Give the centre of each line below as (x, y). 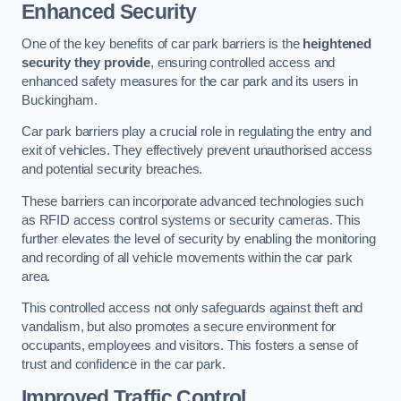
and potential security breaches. (112, 170)
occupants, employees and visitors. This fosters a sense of (190, 346)
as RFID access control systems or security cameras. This (191, 220)
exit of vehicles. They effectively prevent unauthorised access (197, 151)
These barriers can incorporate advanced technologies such (192, 201)
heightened (337, 43)
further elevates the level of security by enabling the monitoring (199, 239)
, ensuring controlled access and (243, 62)
